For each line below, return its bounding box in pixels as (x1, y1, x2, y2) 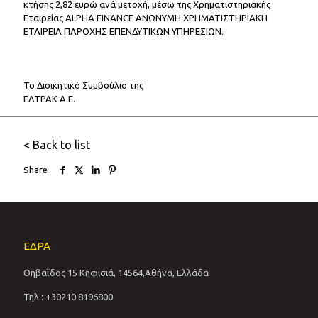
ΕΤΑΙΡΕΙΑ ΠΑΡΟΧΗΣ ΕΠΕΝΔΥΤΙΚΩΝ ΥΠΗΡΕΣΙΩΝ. (23, 26, 224, 36)
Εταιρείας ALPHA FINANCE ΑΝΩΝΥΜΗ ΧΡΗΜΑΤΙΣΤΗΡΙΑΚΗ (23, 13, 268, 23)
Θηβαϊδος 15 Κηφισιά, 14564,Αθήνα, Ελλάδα (23, 268, 209, 278)
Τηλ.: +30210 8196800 (23, 292, 113, 302)
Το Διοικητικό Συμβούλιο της (23, 80, 143, 90)
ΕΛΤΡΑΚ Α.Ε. (23, 94, 75, 104)
